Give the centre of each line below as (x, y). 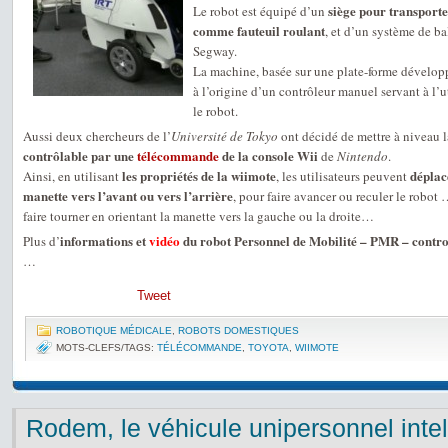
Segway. (215, 51)
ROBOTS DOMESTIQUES (238, 330)
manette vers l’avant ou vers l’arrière (128, 195)
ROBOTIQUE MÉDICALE (114, 330)
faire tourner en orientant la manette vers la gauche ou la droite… (198, 216)
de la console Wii (268, 155)
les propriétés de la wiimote (199, 175)
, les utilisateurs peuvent (343, 176)
